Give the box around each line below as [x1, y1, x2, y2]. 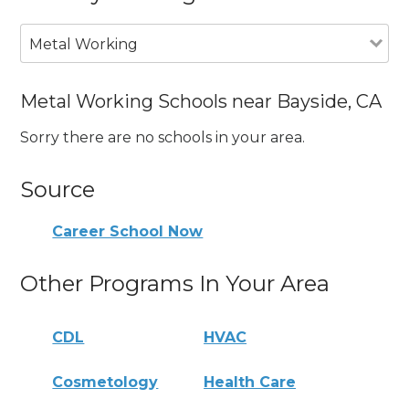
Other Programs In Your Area [20, 270, 330, 297]
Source [20, 176, 96, 204]
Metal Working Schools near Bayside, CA [20, 89, 383, 112]
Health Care [204, 372, 297, 391]
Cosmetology [52, 372, 159, 391]
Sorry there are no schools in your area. [20, 129, 306, 147]
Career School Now [52, 223, 204, 240]
